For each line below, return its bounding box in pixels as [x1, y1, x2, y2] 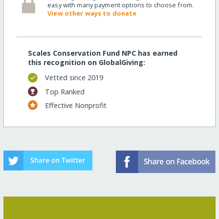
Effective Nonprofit [44, 100, 107, 110]
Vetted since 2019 [44, 73, 103, 83]
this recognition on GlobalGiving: [27, 57, 145, 67]
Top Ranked [44, 87, 85, 96]
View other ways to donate [47, 8, 137, 18]
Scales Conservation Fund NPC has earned [27, 48, 177, 58]
